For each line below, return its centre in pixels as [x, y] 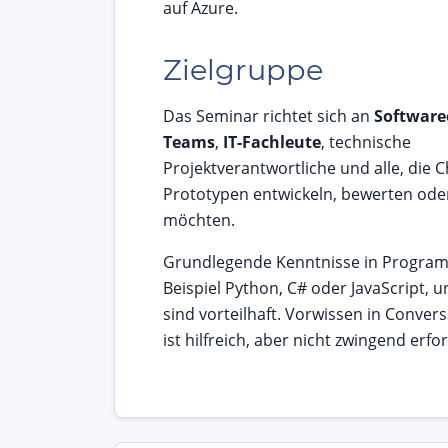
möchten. [199, 220]
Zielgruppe [243, 70]
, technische [366, 142]
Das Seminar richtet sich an [268, 116]
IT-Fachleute [272, 142]
